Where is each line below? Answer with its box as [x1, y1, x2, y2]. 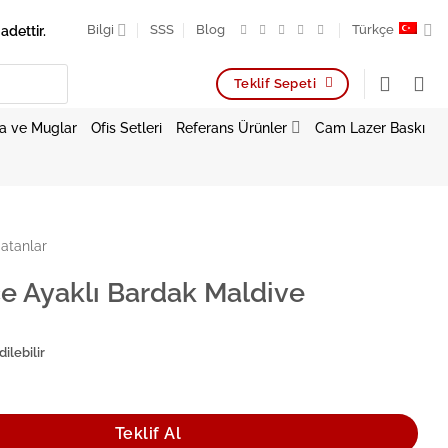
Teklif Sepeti [233, 75, 317, 91]
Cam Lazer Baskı [314, 118, 425, 136]
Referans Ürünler [176, 118, 288, 136]
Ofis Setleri [91, 118, 163, 136]
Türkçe [351, 22, 394, 37]
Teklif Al [114, 423, 182, 443]
